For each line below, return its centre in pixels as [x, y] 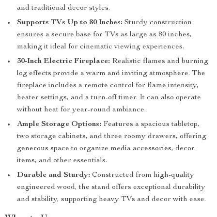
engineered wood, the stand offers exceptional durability [111, 187]
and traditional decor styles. [63, 8]
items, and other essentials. [62, 161]
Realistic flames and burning [159, 62]
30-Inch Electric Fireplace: [63, 62]
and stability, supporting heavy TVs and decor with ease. [111, 200]
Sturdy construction [157, 23]
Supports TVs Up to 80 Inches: [70, 23]
